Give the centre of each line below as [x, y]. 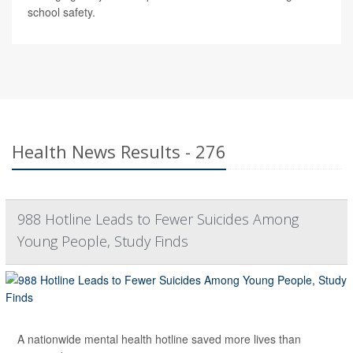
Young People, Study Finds [103, 241]
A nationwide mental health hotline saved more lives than [159, 338]
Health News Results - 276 [119, 151]
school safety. [61, 11]
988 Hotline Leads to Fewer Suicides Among [158, 219]
